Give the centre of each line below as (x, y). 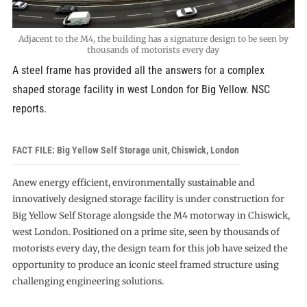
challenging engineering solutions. (88, 281)
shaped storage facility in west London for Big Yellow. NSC (141, 90)
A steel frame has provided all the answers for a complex (138, 71)
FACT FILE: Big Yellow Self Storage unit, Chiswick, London (125, 150)
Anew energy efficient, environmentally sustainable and (133, 182)
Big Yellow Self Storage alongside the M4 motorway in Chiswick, (151, 215)
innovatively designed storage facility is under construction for (148, 199)
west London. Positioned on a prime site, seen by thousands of (146, 232)
